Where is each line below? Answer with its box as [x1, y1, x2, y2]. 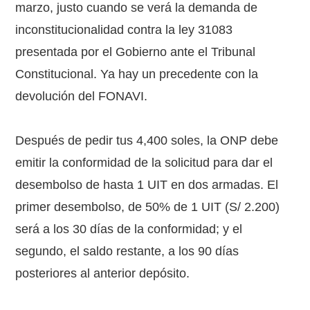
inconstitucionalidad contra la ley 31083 [15, 23, 233, 37]
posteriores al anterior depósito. [15, 266, 190, 280]
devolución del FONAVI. [15, 89, 148, 103]
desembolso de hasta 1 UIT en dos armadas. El [15, 178, 279, 192]
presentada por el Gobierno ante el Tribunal [15, 45, 256, 59]
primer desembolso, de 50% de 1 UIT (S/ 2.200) [15, 200, 280, 214]
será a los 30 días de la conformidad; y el [15, 222, 243, 236]
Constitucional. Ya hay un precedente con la [15, 67, 259, 81]
